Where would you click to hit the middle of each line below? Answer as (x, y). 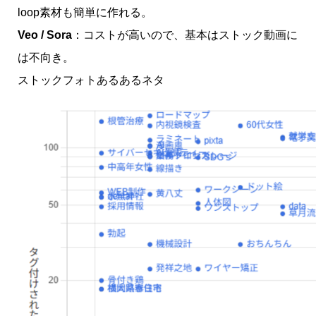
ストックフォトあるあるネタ (91, 80)
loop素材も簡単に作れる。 (85, 12)
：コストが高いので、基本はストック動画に (184, 35)
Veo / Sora (44, 35)
